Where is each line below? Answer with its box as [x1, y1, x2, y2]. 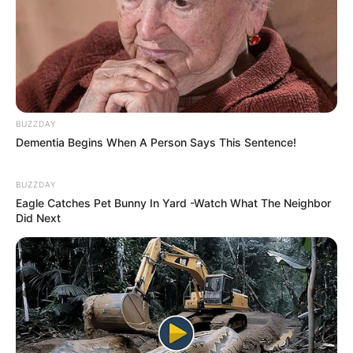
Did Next [16, 210, 61, 225]
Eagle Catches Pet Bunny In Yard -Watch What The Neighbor [16, 195, 331, 210]
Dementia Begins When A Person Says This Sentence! [16, 135, 296, 149]
